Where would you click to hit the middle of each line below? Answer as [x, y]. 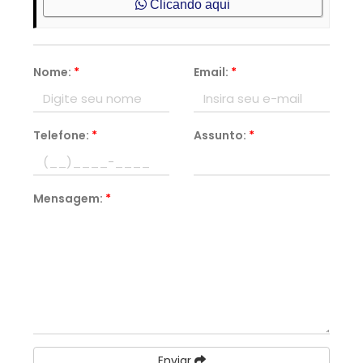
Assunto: [221, 135]
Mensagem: [70, 199]
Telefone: [63, 135]
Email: [212, 72]
